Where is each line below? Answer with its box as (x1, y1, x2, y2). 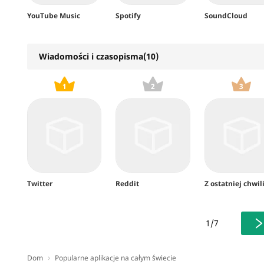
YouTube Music (27, 10, 80, 21)
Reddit (115, 178, 140, 189)
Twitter (27, 178, 52, 189)
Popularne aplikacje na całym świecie (55, 252, 176, 263)
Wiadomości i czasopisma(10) (39, 50, 159, 62)
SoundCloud (204, 10, 247, 21)
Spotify (115, 10, 141, 21)
